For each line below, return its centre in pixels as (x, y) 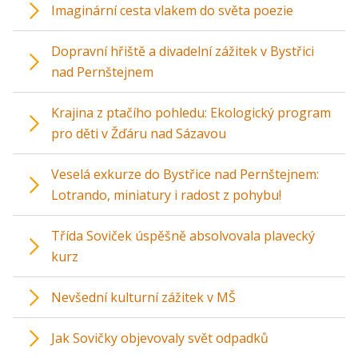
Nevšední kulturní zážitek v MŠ (143, 297)
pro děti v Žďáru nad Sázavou (139, 133)
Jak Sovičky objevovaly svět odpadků (160, 338)
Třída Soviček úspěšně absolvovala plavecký (183, 235)
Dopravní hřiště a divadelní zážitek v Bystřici (183, 51)
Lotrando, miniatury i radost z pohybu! (166, 195)
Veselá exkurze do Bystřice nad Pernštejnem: (185, 174)
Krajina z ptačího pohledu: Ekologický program (191, 112)
